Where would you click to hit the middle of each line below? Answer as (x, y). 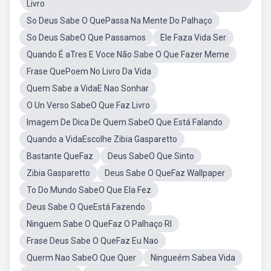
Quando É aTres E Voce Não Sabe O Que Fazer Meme (128, 54)
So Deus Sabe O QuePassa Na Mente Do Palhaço (119, 21)
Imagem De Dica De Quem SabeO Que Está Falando (125, 122)
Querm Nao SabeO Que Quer (81, 258)
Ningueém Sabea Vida (193, 258)
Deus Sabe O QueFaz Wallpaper (165, 173)
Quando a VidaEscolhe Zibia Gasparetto (102, 139)
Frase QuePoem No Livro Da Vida (89, 71)
